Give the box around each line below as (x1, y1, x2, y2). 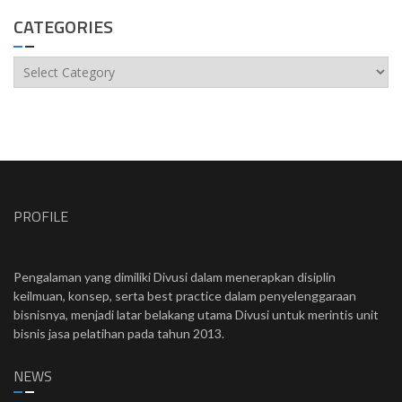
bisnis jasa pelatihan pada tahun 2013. (13, 326, 224, 342)
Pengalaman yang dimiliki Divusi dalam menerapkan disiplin (13, 269, 336, 285)
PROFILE (13, 205, 68, 228)
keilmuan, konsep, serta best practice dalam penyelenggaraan (13, 288, 356, 304)
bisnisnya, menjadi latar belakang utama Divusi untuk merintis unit (13, 307, 379, 323)
